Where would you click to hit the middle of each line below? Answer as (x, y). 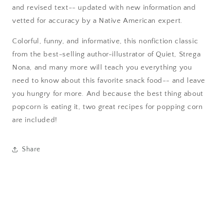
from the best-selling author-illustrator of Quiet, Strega (107, 54)
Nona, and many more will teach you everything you (102, 67)
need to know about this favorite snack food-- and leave (109, 81)
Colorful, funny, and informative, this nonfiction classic (105, 41)
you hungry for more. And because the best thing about (108, 94)
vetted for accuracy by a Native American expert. (98, 21)
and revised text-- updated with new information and (104, 8)
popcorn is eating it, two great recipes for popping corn (108, 107)
